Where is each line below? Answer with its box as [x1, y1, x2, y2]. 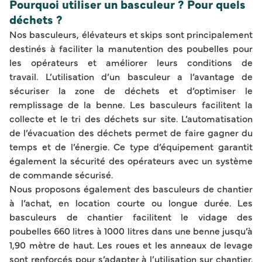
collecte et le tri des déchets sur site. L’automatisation [9, 111, 253, 125]
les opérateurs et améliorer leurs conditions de [9, 55, 253, 68]
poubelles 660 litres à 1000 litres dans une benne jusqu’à [9, 223, 253, 237]
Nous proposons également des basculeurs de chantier [9, 181, 253, 195]
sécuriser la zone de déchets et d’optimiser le [9, 83, 253, 96]
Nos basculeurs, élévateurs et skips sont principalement [9, 27, 253, 40]
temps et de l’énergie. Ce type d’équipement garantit [9, 139, 253, 153]
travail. [9, 69, 46, 82]
